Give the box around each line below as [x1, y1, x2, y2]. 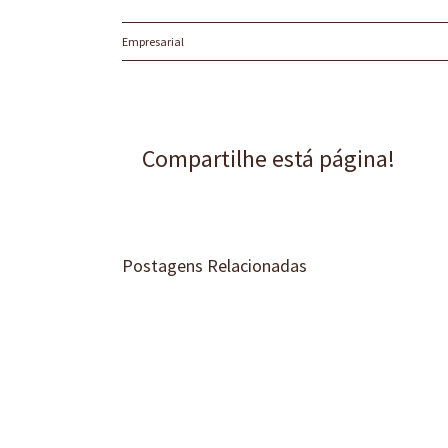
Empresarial [122, 34, 184, 49]
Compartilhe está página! [142, 143, 395, 174]
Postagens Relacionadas [122, 254, 307, 277]
